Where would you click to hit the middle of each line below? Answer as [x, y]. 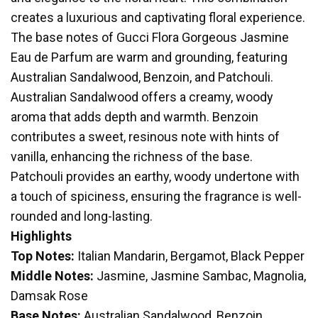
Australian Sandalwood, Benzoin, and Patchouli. [142, 77]
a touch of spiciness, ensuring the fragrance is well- [156, 196]
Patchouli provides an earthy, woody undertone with [155, 176]
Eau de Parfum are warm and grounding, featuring [149, 57]
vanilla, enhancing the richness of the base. [132, 156]
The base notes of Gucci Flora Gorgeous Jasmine [150, 37]
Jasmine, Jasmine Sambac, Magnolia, [201, 275]
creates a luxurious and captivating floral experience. [158, 17]
